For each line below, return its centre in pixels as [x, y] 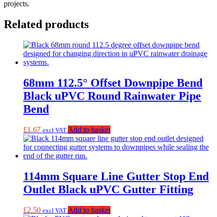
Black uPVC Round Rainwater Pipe [112, 96]
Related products [46, 24]
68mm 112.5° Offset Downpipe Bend [113, 83]
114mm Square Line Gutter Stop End [116, 176]
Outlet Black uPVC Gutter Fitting [108, 189]
